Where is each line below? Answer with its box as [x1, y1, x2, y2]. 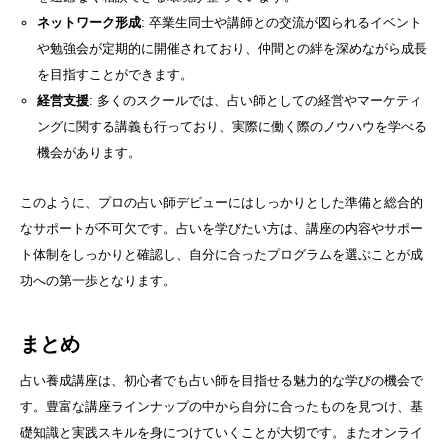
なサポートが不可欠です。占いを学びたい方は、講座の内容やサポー [20, 221, 423, 237]
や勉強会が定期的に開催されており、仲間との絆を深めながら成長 [36, 41, 427, 57]
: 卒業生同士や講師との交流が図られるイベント [140, 15, 422, 31]
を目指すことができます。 [36, 67, 193, 83]
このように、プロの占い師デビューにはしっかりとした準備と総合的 [20, 195, 423, 211]
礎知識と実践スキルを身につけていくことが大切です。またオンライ [20, 425, 423, 441]
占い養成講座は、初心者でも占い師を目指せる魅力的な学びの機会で [20, 373, 423, 389]
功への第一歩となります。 [20, 273, 176, 289]
